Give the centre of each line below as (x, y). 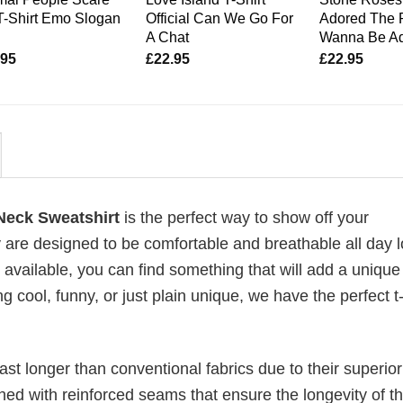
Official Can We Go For (219, 18)
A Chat (167, 36)
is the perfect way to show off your (244, 217)
